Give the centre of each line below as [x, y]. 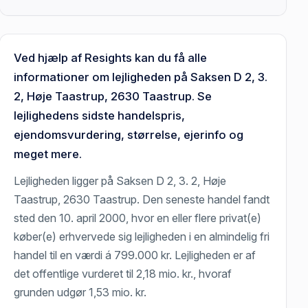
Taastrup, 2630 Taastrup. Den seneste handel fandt [142, 200]
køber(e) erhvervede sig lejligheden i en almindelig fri [142, 237]
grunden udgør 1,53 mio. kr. [80, 293]
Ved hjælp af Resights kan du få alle [111, 58]
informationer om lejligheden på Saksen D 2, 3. [141, 77]
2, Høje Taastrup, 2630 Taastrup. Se [113, 97]
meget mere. [48, 154]
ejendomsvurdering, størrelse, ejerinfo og [129, 135]
